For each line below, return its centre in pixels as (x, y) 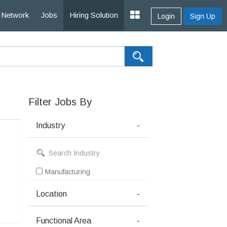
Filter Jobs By (60, 102)
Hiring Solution (94, 15)
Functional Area (64, 221)
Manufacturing (68, 172)
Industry (50, 125)
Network (15, 15)
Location (51, 194)
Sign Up (203, 16)
